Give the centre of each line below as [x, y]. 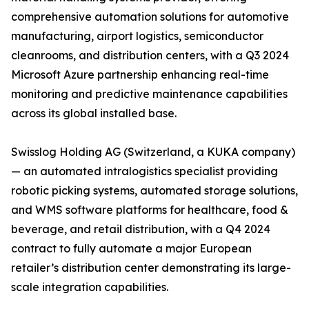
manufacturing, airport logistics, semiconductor [137, 36]
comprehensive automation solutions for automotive [150, 17]
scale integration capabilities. [90, 287]
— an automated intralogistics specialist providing [144, 171]
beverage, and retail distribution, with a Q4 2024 [141, 229]
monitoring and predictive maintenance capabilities [149, 94]
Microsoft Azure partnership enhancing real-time [140, 75]
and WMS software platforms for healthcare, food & [150, 210]
